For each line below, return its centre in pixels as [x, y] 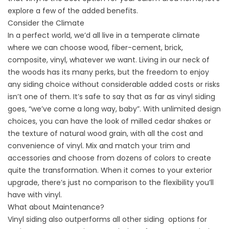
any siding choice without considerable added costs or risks [114, 85]
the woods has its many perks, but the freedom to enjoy [108, 72]
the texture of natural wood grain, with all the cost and [105, 134]
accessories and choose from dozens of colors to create [109, 158]
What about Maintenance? [56, 207]
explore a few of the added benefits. [73, 11]
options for [187, 220]
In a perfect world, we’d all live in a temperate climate [104, 36]
